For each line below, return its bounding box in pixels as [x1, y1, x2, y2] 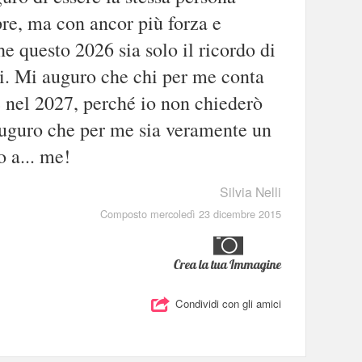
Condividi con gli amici [175, 296, 281, 312]
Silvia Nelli [220, 182, 281, 201]
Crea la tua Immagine [174, 255, 281, 272]
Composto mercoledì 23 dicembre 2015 [100, 205, 281, 221]
